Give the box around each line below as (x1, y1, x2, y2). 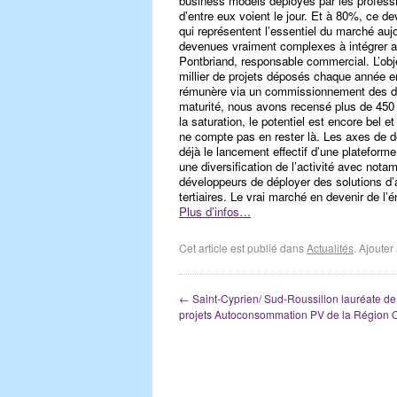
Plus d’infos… (179, 203, 251, 220)
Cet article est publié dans (179, 240, 307, 255)
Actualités (307, 240, 354, 255)
